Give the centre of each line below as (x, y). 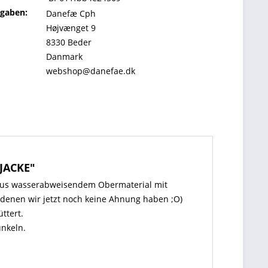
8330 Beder (69, 42)
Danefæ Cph (71, 13)
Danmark (65, 57)
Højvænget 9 (71, 28)
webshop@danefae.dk (91, 71)
